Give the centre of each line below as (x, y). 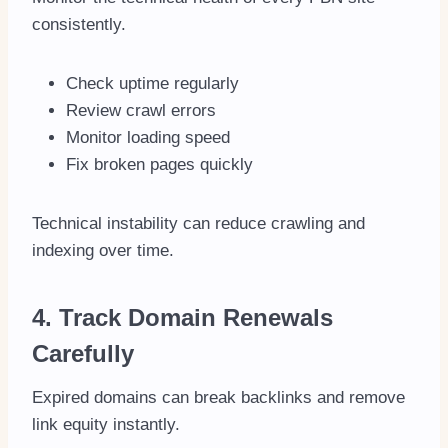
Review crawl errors (141, 110)
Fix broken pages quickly (159, 164)
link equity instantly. (106, 424)
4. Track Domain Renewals (182, 317)
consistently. (79, 24)
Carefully (83, 353)
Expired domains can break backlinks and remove (218, 397)
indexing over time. (103, 250)
